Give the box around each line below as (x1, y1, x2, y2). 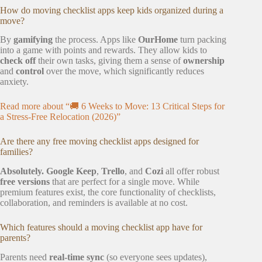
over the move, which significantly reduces (44, 66, 204, 77)
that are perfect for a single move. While (50, 177, 199, 187)
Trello (101, 166, 125, 177)
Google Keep (46, 166, 96, 177)
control (16, 66, 44, 77)
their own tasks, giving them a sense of (36, 56, 183, 66)
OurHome (138, 35, 178, 45)
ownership (183, 56, 225, 66)
